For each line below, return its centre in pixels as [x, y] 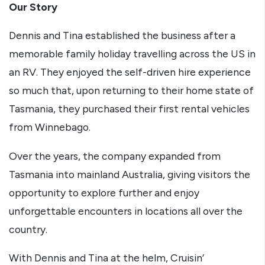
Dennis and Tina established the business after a [122, 35]
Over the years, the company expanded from [115, 156]
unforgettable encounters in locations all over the [126, 211]
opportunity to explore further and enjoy [104, 192]
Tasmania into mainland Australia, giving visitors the [130, 174]
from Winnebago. [50, 127]
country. [28, 229]
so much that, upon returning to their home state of [131, 91]
